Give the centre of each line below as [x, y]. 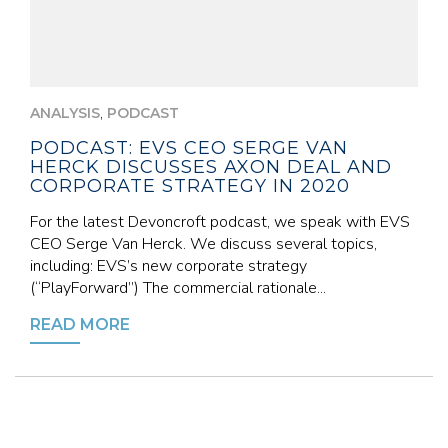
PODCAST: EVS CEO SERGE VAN [189, 148]
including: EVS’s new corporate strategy [168, 266]
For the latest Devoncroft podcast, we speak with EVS [220, 222]
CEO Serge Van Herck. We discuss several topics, [203, 244]
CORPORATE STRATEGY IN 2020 [190, 186]
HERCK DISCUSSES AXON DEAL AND [211, 167]
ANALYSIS [65, 113]
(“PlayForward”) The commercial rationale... [178, 288]
